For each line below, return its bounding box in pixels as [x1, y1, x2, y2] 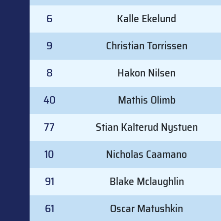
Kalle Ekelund [117, 10, 176, 28]
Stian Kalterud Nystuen [95, 118, 198, 136]
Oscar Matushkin [110, 200, 183, 218]
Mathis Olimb [117, 91, 176, 109]
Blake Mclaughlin [109, 173, 184, 190]
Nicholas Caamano [106, 146, 187, 163]
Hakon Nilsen [117, 64, 176, 82]
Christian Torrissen [106, 37, 187, 55]
